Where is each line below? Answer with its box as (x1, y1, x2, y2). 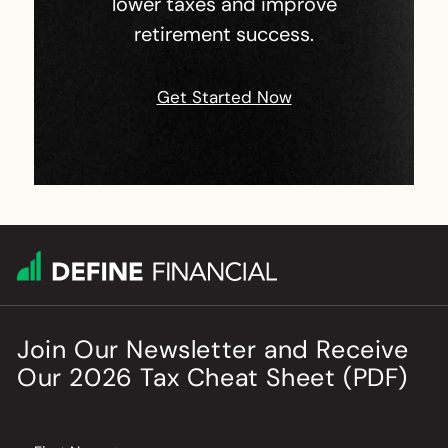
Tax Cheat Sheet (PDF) (132, 361, 409, 395)
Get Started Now (156, 86, 292, 109)
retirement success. (134, 21, 314, 48)
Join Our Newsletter (17, 333, 265, 367)
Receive (308, 333, 409, 367)
